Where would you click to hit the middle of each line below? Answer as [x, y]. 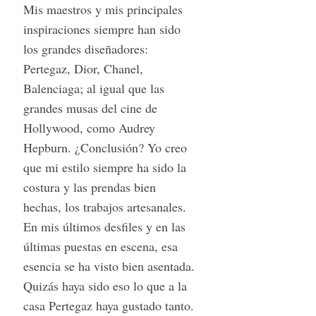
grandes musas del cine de [90, 108]
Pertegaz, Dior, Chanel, [83, 69]
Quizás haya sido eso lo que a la [105, 286]
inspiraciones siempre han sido [102, 29]
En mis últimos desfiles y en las [104, 227]
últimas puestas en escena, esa [100, 247]
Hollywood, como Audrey [89, 128]
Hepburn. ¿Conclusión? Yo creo [105, 148]
